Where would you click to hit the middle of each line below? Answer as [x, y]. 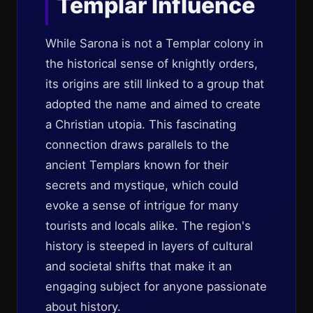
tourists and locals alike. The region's [148, 226]
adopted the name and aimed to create [153, 104]
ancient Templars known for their [137, 165]
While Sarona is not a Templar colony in [154, 43]
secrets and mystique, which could [142, 185]
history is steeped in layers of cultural [149, 246]
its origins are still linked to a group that [155, 84]
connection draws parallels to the [137, 145]
